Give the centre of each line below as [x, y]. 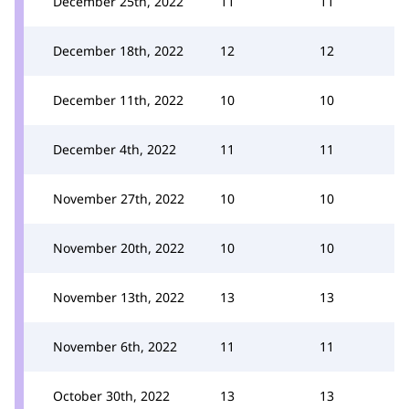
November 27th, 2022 [119, 198]
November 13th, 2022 [119, 297]
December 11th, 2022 [118, 100]
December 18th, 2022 [118, 50]
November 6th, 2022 [115, 346]
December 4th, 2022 [115, 149]
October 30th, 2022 [111, 395]
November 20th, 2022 [119, 247]
